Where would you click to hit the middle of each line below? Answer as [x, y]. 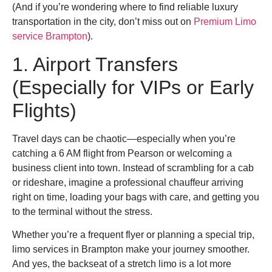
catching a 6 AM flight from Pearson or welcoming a [122, 153]
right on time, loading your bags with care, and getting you [136, 197]
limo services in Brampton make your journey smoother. [131, 250]
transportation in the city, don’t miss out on [103, 22]
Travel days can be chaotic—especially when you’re [124, 138]
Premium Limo [225, 22]
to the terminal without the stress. [82, 211]
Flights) [44, 110]
